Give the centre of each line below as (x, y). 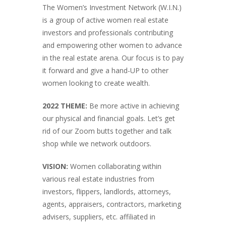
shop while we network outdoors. (97, 143)
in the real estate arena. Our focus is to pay (113, 58)
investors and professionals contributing (108, 32)
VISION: (55, 166)
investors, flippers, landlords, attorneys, (107, 191)
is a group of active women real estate (105, 20)
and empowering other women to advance (112, 45)
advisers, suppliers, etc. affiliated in (99, 216)
